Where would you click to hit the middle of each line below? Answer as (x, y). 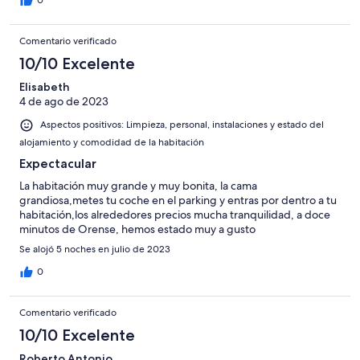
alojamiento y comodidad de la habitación (112, 142)
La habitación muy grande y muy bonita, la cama (138, 185)
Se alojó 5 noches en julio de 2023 (95, 249)
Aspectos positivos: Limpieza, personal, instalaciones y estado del (182, 125)
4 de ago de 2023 (64, 102)
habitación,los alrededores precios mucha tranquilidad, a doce (175, 214)
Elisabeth (45, 87)
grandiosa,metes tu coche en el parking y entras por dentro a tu (178, 200)
